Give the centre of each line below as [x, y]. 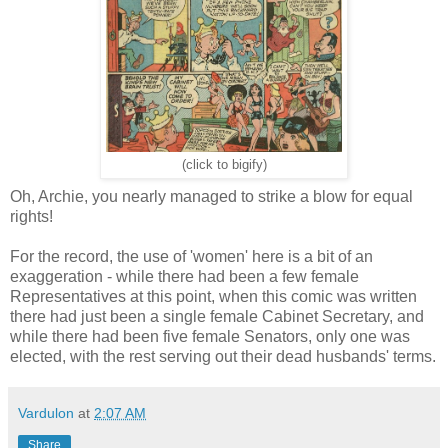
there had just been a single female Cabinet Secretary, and [217, 316]
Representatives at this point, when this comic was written [213, 296]
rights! [31, 216]
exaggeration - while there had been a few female [184, 276]
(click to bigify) [224, 164]
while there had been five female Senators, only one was [210, 336]
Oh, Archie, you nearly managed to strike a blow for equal [211, 196]
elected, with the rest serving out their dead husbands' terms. [223, 356]
